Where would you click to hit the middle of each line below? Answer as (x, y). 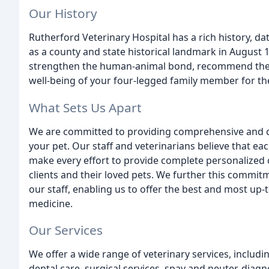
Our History (63, 13)
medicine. (51, 203)
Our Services (66, 230)
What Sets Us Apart (85, 107)
